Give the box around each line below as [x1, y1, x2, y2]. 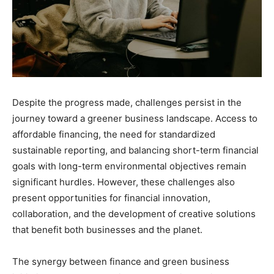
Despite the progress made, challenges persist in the [12, 97, 242, 109]
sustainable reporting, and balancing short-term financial [12, 144, 259, 157]
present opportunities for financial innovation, [12, 192, 210, 204]
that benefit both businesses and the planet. [12, 224, 202, 236]
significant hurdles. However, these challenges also [12, 176, 235, 188]
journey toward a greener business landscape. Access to [12, 113, 257, 125]
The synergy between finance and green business [12, 256, 229, 268]
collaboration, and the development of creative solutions [12, 208, 256, 220]
